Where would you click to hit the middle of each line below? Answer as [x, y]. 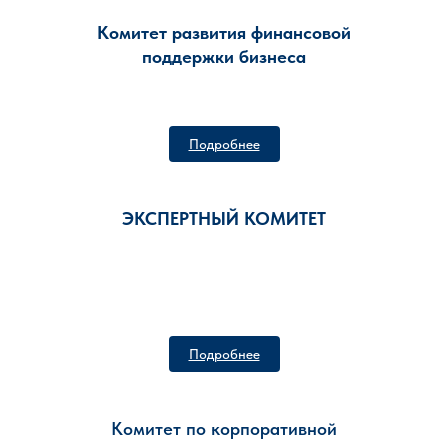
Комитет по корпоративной [224, 428]
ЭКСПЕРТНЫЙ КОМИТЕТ [224, 218]
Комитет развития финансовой [224, 32]
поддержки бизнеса [224, 56]
